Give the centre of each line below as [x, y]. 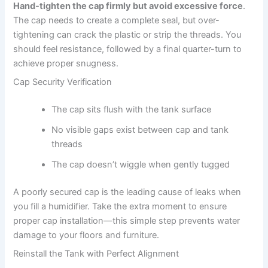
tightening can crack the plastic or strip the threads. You [127, 34]
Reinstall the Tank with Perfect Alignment [96, 254]
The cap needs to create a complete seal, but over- [117, 20]
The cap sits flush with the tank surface [132, 109]
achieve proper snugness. [66, 63]
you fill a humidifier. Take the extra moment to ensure [120, 206]
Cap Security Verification [63, 82]
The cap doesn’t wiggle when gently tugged [141, 164]
